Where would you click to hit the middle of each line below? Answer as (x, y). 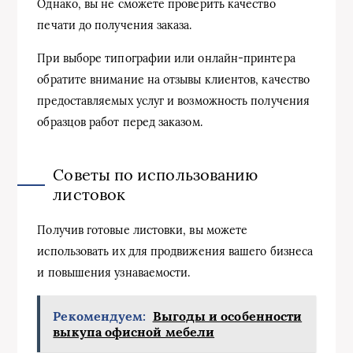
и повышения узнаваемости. (114, 272)
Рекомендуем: (100, 316)
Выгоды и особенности (227, 316)
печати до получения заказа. (115, 25)
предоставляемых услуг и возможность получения (174, 100)
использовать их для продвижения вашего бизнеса (175, 251)
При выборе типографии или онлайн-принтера (166, 58)
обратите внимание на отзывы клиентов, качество (174, 79)
